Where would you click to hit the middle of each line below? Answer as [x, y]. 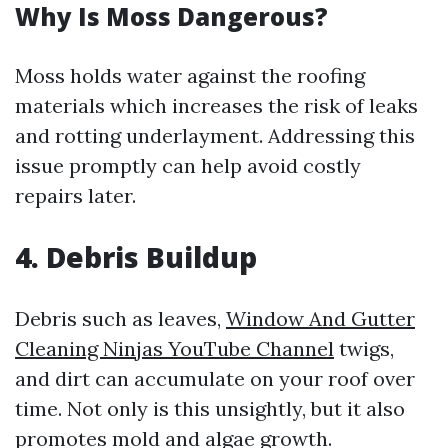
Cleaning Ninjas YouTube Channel [174, 348]
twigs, [364, 348]
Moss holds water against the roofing [190, 75]
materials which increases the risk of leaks [216, 105]
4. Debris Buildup [136, 257]
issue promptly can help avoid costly [188, 165]
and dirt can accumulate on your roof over [215, 378]
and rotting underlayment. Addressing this [215, 135]
